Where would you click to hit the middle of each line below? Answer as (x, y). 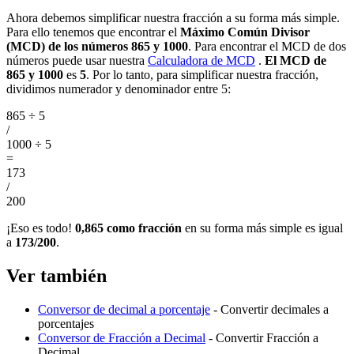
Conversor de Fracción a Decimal (122, 338)
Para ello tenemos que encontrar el (93, 32)
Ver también (56, 276)
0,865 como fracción (128, 228)
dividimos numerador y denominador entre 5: (119, 89)
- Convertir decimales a (269, 310)
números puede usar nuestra (77, 61)
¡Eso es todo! (41, 228)
